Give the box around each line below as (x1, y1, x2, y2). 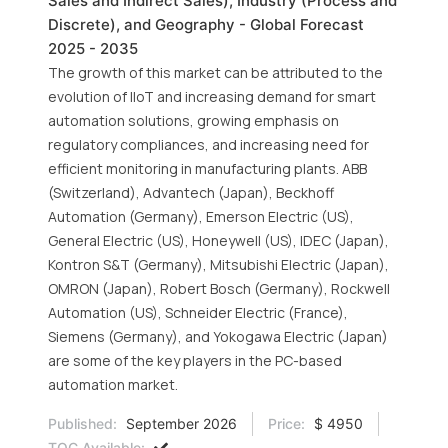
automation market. (48, 375, 178, 394)
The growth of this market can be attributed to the (48, 63, 383, 82)
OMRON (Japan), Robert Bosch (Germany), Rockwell (48, 279, 390, 298)
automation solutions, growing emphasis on (48, 111, 339, 130)
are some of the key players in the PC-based (48, 351, 342, 370)
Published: (48, 415, 117, 432)
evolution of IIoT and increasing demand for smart (48, 87, 376, 106)
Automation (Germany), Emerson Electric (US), (48, 207, 354, 226)
